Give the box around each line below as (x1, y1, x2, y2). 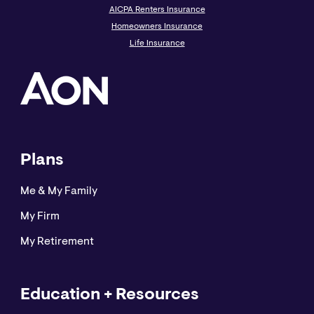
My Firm (20, 211, 60, 223)
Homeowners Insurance (111, 22, 203, 32)
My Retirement (20, 236, 94, 248)
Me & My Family (20, 186, 97, 198)
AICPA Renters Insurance (109, 6, 205, 15)
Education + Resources (20, 287, 199, 304)
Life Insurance (129, 39, 185, 48)
